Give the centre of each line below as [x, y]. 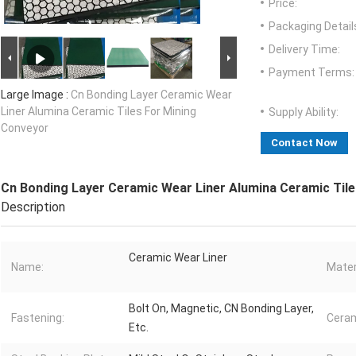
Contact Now [304, 143]
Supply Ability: [304, 112]
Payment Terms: [311, 73]
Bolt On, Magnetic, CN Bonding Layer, [221, 309]
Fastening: [38, 318]
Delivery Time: [304, 50]
